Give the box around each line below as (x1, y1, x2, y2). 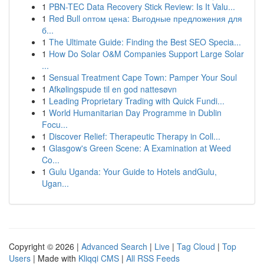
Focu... (42, 118, 68, 130)
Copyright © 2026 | (9, 240, 81, 252)
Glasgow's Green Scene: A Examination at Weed (49, 142, 231, 154)
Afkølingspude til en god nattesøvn (49, 83, 177, 95)
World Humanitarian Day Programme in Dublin (49, 107, 222, 118)
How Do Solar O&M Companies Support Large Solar (49, 48, 244, 60)
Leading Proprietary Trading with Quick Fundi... (49, 95, 225, 107)
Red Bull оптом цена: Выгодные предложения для (49, 12, 242, 24)
